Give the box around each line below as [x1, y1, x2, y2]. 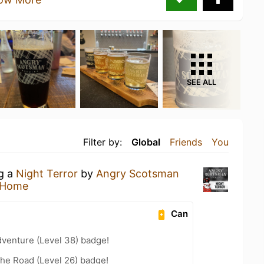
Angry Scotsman [96, 167, 179, 180]
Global [131, 136, 160, 148]
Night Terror [16, 167, 78, 180]
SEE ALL [187, 77, 216, 87]
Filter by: [83, 136, 122, 148]
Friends [170, 136, 202, 148]
